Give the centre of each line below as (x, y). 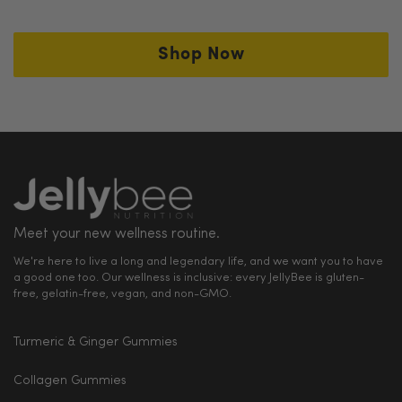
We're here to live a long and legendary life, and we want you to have (198, 262)
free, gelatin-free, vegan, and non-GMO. (122, 294)
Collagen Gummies (70, 381)
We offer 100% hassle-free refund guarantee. (159, 69)
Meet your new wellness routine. (117, 235)
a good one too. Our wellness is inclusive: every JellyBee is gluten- (189, 278)
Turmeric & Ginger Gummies (96, 343)
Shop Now (201, 54)
